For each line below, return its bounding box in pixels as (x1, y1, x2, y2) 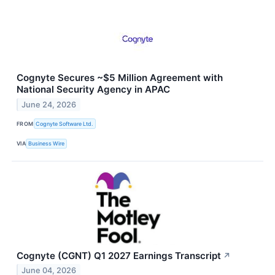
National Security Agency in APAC (17, 83, 170, 96)
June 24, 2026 (21, 100, 77, 110)
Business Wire (28, 140, 65, 147)
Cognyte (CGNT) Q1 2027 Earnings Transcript (17, 249, 221, 261)
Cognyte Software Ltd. (36, 120, 94, 127)
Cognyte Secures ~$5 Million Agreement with (17, 72, 223, 84)
